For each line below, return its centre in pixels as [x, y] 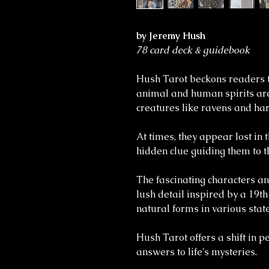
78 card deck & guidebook [193, 50]
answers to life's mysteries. [197, 252]
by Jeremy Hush [171, 36]
